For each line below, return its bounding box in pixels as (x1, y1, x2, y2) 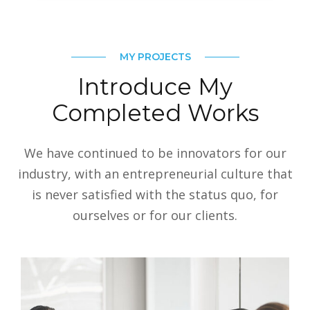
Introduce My (77, 72, 232, 100)
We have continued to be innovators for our (24, 144, 286, 161)
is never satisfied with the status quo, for (32, 185, 278, 203)
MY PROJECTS (119, 50, 191, 63)
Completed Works (51, 98, 259, 127)
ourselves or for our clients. (73, 206, 237, 224)
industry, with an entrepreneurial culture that (17, 165, 293, 182)
